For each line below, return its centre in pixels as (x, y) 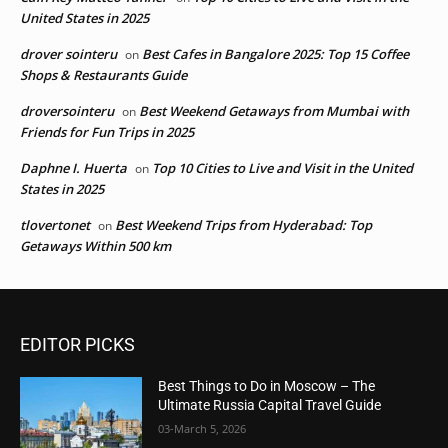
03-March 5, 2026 (202, 429)
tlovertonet (55, 225)
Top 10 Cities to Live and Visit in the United (282, 168)
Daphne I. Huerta (73, 168)
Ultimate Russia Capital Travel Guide (270, 405)
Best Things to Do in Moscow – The (267, 386)
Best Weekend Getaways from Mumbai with (274, 111)
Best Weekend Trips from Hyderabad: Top (243, 225)
